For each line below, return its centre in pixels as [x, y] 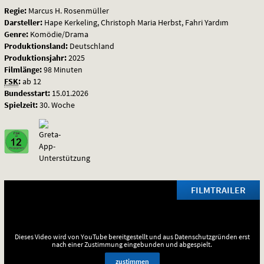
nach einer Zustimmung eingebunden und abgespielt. [132, 244]
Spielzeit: [21, 105]
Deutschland [91, 46]
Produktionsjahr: [35, 57]
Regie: [15, 10]
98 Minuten [63, 69]
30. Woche [56, 105]
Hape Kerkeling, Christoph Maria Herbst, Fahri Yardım [136, 22]
